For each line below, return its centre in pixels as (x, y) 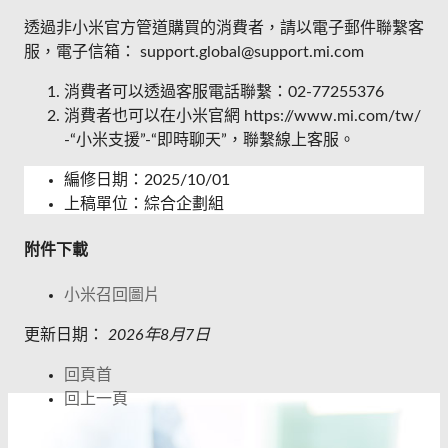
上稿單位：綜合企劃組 (144, 204)
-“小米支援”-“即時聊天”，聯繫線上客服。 (209, 140)
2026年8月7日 (159, 334)
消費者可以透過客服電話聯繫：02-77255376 (224, 92)
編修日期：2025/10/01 (147, 180)
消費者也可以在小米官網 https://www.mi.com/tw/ (242, 116)
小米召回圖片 (112, 294)
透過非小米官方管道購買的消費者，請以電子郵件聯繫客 (224, 28)
